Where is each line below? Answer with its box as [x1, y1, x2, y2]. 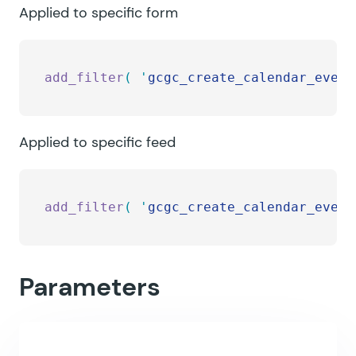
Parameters [19, 270, 161, 304]
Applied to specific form [19, 3, 178, 22]
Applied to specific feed [19, 133, 176, 152]
